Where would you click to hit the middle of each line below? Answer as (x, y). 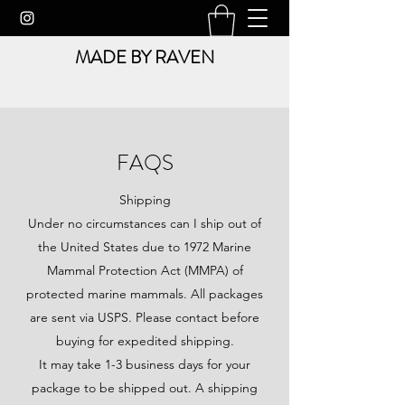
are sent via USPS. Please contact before (145, 317)
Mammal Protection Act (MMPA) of (145, 270)
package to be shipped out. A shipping (145, 388)
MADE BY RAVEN (145, 57)
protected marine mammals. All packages (145, 294)
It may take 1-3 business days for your (145, 364)
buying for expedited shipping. (145, 341)
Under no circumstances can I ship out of (145, 223)
